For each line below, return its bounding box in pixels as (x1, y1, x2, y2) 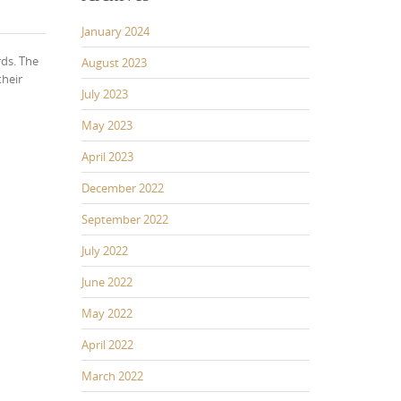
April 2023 (81, 148, 133, 165)
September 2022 (81, 210, 168, 227)
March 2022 (81, 367, 143, 384)
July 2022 (81, 242, 128, 259)
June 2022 (81, 273, 132, 290)
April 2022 (81, 336, 133, 353)
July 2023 (81, 85, 128, 102)
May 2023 (81, 116, 132, 133)
